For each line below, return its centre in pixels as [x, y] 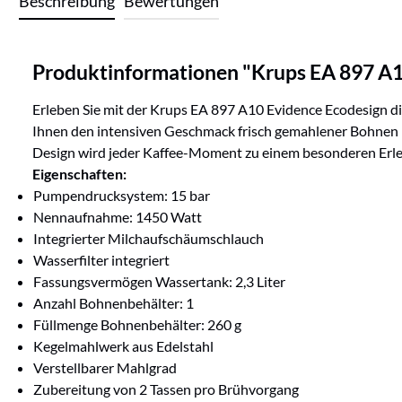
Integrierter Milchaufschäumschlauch [149, 239]
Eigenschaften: [81, 174]
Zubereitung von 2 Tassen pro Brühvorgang [166, 389]
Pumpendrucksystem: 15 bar [122, 196]
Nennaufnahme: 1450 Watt [118, 217]
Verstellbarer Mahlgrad [105, 368]
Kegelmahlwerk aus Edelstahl [123, 346]
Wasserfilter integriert [101, 260]
